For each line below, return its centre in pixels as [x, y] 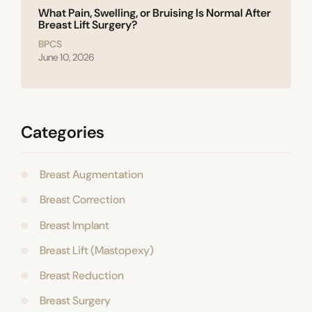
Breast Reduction [81, 275]
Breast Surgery [75, 301]
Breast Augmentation [91, 175]
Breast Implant [74, 225]
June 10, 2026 [66, 57]
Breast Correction [82, 200]
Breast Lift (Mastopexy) [96, 250]
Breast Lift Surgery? [88, 25]
